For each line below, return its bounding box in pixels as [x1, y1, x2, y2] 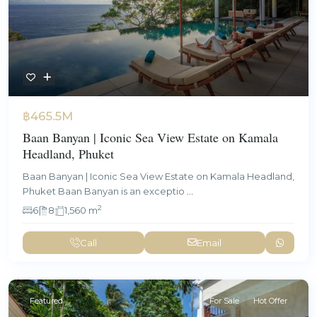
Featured [30, 295, 63, 306]
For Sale [209, 295, 239, 306]
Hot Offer [253, 295, 287, 306]
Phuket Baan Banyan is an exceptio [23, 185, 187, 197]
